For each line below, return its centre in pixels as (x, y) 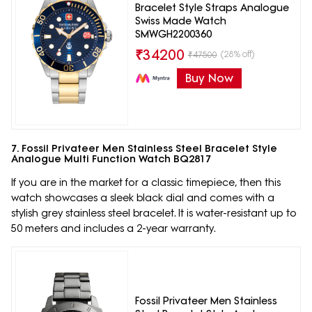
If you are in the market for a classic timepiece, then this (146, 183)
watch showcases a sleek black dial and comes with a (143, 198)
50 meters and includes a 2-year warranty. (114, 229)
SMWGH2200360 (173, 34)
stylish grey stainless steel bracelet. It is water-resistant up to (154, 213)
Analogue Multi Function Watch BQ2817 (111, 159)
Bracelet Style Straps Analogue (212, 8)
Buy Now (209, 78)
